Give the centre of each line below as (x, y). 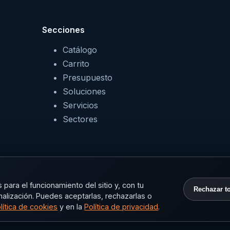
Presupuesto (88, 78)
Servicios (80, 106)
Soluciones (84, 92)
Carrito (76, 64)
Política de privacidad (121, 206)
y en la (71, 206)
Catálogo (80, 50)
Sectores (80, 119)
